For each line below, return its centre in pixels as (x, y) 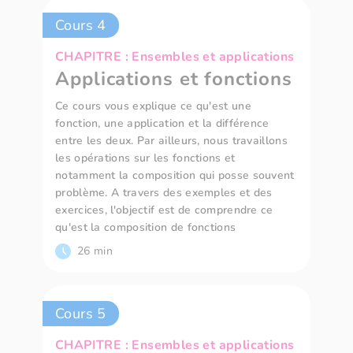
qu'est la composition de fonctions (146, 228)
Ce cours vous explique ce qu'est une (153, 106)
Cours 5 (81, 314)
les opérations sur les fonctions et (145, 158)
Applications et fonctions (174, 79)
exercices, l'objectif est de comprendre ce (164, 210)
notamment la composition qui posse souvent (175, 176)
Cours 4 (81, 26)
